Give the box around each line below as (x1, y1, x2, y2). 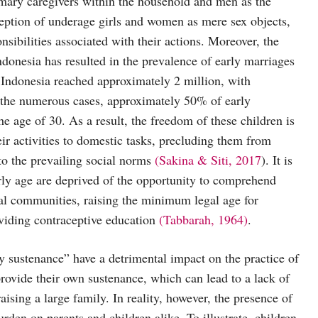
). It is (261, 150, 292, 168)
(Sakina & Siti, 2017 (155, 150, 261, 168)
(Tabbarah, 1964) (159, 210, 248, 228)
